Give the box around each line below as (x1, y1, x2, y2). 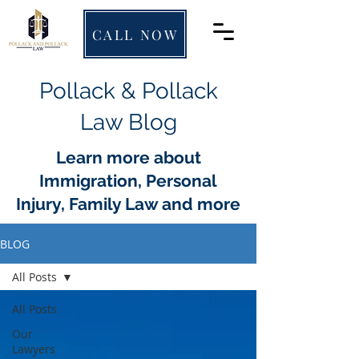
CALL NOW (91, 25, 179, 43)
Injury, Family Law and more (16, 194, 240, 214)
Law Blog (79, 109, 177, 135)
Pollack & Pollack (38, 78, 218, 104)
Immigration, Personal (39, 171, 217, 191)
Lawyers (12, 341, 55, 357)
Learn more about (55, 147, 201, 167)
